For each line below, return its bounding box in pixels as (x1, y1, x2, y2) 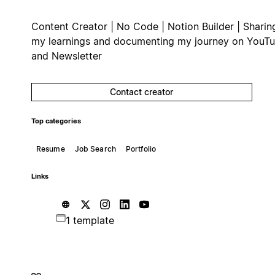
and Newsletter (31, 49, 102, 62)
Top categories (31, 117, 81, 125)
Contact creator (110, 86, 174, 97)
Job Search (74, 144, 116, 153)
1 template (65, 214, 114, 227)
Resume (36, 144, 65, 153)
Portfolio (125, 144, 156, 153)
